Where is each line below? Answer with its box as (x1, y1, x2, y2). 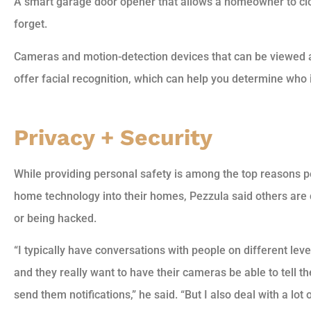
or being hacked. (14, 211, 96, 225)
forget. (14, 17, 47, 31)
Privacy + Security (14, 124, 212, 151)
